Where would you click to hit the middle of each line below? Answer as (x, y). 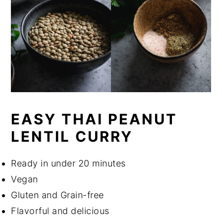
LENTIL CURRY (72, 136)
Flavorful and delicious (60, 211)
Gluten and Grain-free (57, 195)
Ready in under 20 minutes (68, 163)
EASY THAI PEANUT (94, 119)
